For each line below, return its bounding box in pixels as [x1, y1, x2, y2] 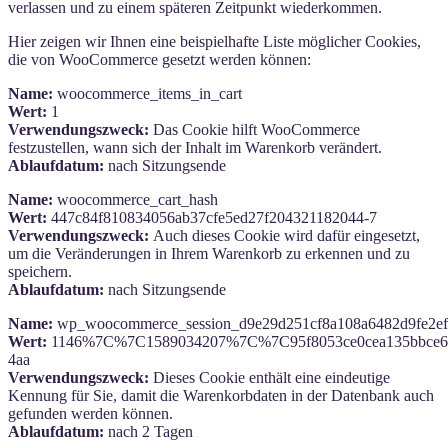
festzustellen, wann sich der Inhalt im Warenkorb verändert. [8, 138, 382, 156]
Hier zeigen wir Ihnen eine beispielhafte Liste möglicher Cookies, [8, 32, 421, 50]
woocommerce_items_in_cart [53, 84, 242, 102]
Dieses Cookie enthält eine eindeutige [149, 368, 390, 386]
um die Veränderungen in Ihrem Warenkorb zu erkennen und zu [8, 244, 410, 262]
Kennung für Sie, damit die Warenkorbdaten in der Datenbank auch [8, 386, 434, 404]
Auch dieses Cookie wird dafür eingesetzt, [149, 226, 420, 244]
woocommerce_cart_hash [53, 190, 218, 208]
